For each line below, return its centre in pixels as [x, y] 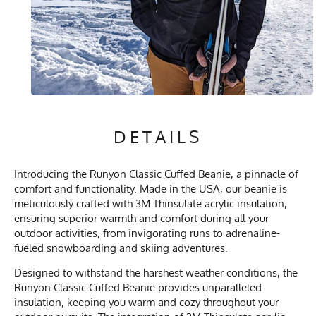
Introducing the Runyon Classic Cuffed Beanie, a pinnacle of [156, 174]
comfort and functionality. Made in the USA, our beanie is [151, 188]
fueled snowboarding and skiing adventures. [121, 248]
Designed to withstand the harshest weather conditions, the [156, 272]
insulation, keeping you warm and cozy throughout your [146, 302]
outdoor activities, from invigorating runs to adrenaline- [147, 233]
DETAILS [158, 136]
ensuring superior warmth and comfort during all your [141, 218]
